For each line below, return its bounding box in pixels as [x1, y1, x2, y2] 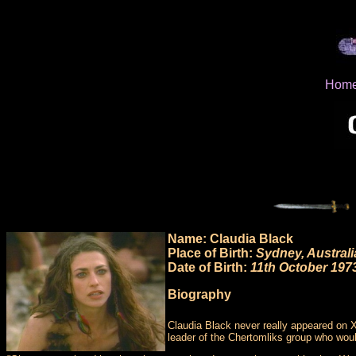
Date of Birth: [168, 261, 251, 275]
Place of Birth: [168, 246, 257, 261]
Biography [168, 288, 232, 302]
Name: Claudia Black [168, 232, 294, 246]
